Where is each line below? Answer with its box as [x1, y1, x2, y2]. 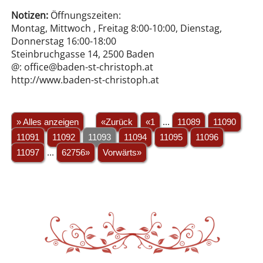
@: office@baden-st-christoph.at [11, 60, 153, 74]
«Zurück [100, 117, 133, 127]
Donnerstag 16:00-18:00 [11, 35, 116, 48]
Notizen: [11, 9, 48, 22]
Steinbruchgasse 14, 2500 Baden [11, 48, 154, 61]
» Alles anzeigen [16, 117, 79, 127]
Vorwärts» [102, 147, 141, 157]
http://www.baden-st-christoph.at [11, 73, 159, 87]
